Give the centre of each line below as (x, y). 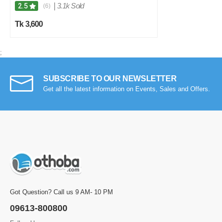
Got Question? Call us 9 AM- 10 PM (61, 192)
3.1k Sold (71, 6)
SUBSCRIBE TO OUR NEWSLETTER (110, 79)
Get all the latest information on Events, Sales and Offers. (127, 89)
